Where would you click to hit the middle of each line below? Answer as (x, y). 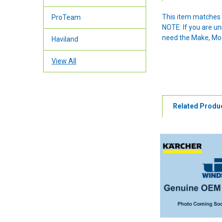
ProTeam (66, 18)
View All (64, 61)
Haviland (65, 39)
